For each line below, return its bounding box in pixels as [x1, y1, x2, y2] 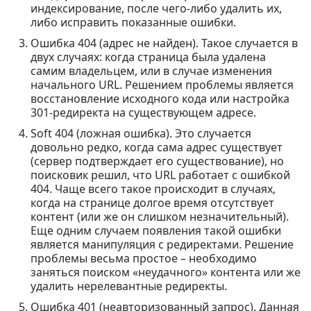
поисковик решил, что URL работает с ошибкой [31, 167, 290, 183]
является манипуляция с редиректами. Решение [31, 237, 294, 252]
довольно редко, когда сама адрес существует [31, 140, 283, 155]
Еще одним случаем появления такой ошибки [31, 223, 281, 238]
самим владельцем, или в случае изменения [31, 63, 272, 78]
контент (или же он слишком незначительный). [31, 209, 289, 224]
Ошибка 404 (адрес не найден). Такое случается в [31, 35, 298, 51]
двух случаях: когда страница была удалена [31, 49, 266, 65]
